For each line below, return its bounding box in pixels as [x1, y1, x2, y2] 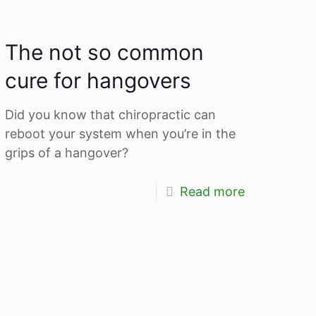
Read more [179, 183, 245, 199]
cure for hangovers [5, 67, 192, 93]
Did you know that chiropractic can [5, 107, 217, 122]
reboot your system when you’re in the [5, 126, 236, 141]
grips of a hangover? [5, 145, 129, 160]
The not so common [5, 39, 205, 65]
